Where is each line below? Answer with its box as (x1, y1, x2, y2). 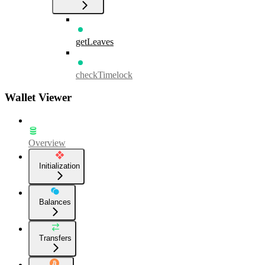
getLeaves (76, 36, 114, 47)
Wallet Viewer (5, 91, 72, 104)
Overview (28, 138, 66, 148)
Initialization (39, 161, 80, 171)
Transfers (39, 234, 72, 243)
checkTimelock (76, 69, 132, 80)
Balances (39, 198, 71, 207)
